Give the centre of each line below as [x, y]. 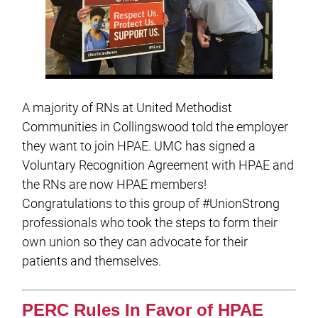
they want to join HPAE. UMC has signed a [139, 146]
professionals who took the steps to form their [150, 223]
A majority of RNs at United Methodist [127, 108]
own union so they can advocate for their [135, 242]
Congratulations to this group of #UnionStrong [151, 204]
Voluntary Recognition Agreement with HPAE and [158, 165]
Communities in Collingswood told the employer [155, 127]
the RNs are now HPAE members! [115, 185]
